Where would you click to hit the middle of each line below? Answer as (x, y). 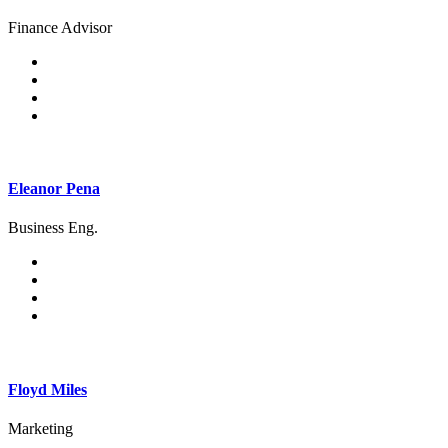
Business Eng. (53, 228)
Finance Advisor (60, 27)
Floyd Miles (47, 389)
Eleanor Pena (54, 188)
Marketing (40, 428)
